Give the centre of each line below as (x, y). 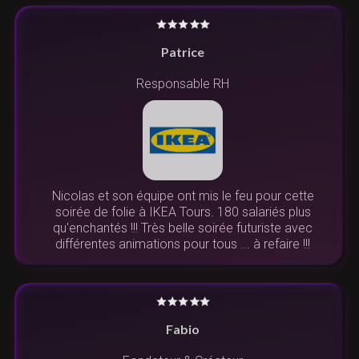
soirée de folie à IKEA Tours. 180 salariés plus (183, 212)
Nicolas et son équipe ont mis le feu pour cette (183, 196)
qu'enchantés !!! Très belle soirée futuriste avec (183, 228)
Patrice (183, 51)
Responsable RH (183, 83)
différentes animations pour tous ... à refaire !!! (183, 244)
